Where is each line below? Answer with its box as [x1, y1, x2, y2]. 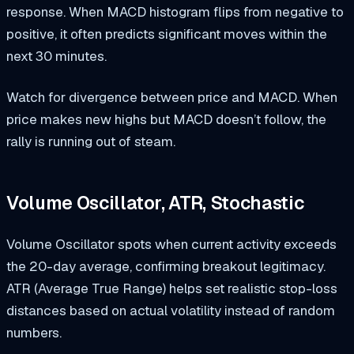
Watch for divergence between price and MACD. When [6, 88, 337, 106]
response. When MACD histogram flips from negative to [6, 2, 344, 21]
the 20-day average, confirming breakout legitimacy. [6, 258, 326, 276]
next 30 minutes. [6, 47, 107, 65]
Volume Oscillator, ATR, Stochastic [6, 191, 304, 216]
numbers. [6, 324, 62, 342]
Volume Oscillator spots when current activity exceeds [6, 235, 337, 254]
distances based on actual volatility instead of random [6, 302, 335, 320]
